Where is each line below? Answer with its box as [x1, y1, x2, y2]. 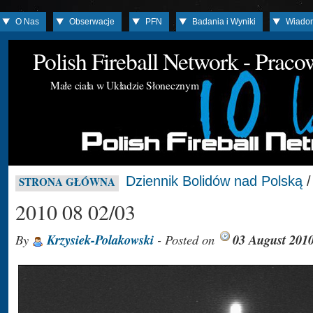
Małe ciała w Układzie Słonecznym [50, 78, 199, 92]
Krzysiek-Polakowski [47, 231, 154, 249]
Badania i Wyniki [192, 17, 256, 27]
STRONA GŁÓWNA [19, 174, 115, 189]
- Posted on [154, 231, 218, 248]
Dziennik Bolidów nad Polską [126, 173, 303, 189]
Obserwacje [69, 17, 115, 27]
